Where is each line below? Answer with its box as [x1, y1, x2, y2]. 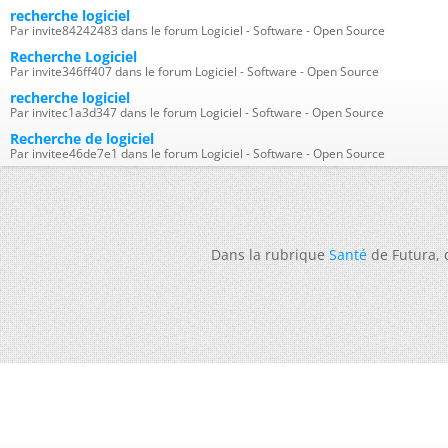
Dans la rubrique [211, 245, 329, 264]
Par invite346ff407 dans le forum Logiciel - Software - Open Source [10, 63, 379, 80]
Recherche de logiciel [10, 129, 154, 148]
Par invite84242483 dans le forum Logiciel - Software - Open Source [10, 22, 385, 39]
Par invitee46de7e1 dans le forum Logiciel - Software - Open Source [10, 145, 385, 162]
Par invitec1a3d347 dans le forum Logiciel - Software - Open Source [10, 104, 384, 121]
